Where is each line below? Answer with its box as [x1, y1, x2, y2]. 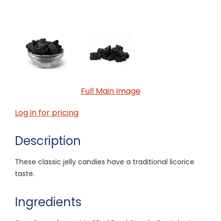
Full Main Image [80, 85, 141, 97]
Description [15, 132, 81, 149]
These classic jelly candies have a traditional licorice [15, 156, 194, 167]
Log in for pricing [15, 107, 78, 118]
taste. [15, 168, 35, 179]
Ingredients [15, 193, 81, 210]
